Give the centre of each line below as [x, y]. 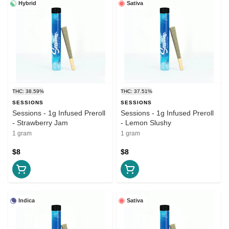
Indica [27, 201]
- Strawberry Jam [40, 123]
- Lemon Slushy [146, 123]
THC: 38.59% [28, 91]
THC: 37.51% [136, 91]
